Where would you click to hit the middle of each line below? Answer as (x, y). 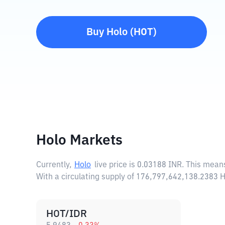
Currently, (54, 165)
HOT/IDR (67, 214)
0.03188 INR (159, 165)
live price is (116, 165)
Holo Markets (79, 141)
